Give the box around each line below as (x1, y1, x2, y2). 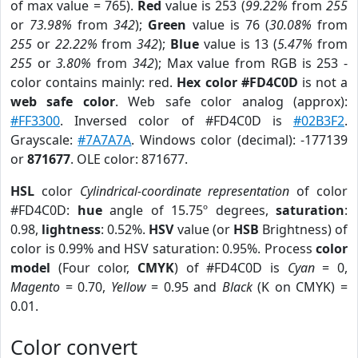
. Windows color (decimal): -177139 (131, 131, 348, 149)
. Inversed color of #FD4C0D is (60, 112, 293, 129)
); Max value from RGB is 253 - (153, 54, 348, 72)
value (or (173, 221, 233, 238)
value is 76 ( (186, 16, 269, 34)
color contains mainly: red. (10, 74, 177, 91)
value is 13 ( (199, 35, 278, 53)
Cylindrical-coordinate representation (79, 182, 290, 200)
